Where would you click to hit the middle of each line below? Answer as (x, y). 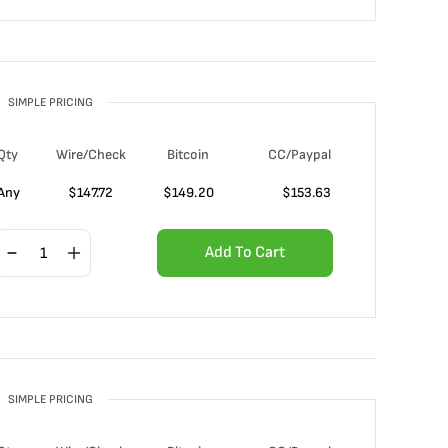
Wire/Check (90, 154)
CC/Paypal (299, 154)
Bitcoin (188, 154)
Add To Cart (245, 252)
